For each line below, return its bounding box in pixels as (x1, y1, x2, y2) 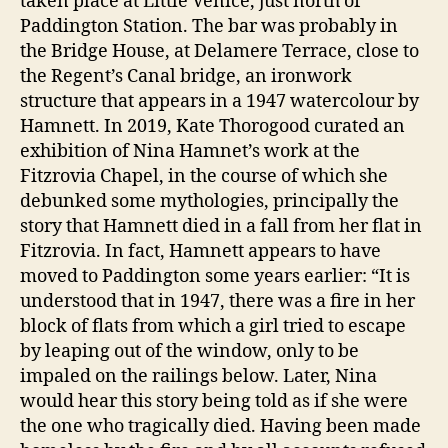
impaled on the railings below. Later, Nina (20, 364, 377, 388)
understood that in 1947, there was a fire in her (20, 289, 415, 313)
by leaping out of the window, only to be (20, 339, 359, 363)
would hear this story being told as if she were (20, 389, 408, 413)
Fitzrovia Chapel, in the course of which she (20, 164, 388, 188)
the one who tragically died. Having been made (20, 414, 421, 438)
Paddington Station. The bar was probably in (20, 14, 398, 38)
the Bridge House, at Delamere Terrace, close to (20, 39, 419, 63)
